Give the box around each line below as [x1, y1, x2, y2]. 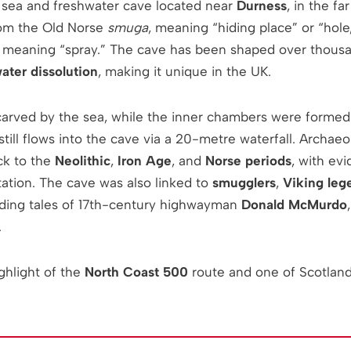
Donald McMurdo [241, 197, 347, 213]
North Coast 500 [84, 264, 188, 280]
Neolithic [54, 153, 110, 169]
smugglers [212, 175, 276, 191]
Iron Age [117, 153, 172, 169]
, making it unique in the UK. [97, 63, 271, 80]
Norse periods [204, 153, 291, 169]
